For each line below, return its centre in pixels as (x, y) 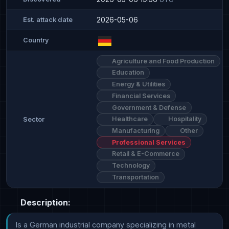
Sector (34, 119)
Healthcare (129, 119)
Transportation (134, 177)
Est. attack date (48, 19)
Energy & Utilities (138, 84)
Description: (44, 203)
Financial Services (140, 96)
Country (36, 40)
